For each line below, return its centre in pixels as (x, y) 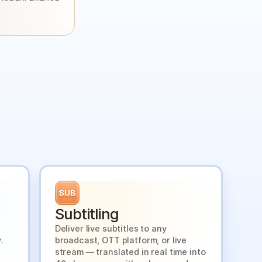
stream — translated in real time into (130, 252)
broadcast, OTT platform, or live (121, 240)
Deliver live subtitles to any (111, 229)
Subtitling (87, 214)
